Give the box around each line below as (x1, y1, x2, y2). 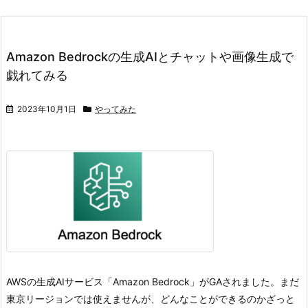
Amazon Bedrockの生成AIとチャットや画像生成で (6, 49, 294, 64)
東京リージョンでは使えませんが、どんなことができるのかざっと (6, 293, 295, 305)
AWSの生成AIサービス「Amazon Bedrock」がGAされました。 (6, 276, 280, 287)
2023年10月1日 (17, 104, 76, 114)
